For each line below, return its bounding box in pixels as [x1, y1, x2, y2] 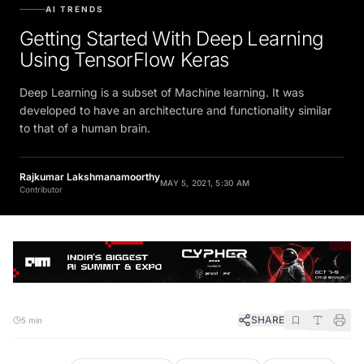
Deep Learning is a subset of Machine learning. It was [19, 84, 304, 99]
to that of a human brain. [19, 120, 150, 135]
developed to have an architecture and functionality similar [19, 102, 331, 117]
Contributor [19, 184, 63, 194]
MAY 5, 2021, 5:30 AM [160, 177, 249, 188]
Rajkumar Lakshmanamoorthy [19, 170, 160, 183]
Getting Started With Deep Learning [19, 26, 323, 50]
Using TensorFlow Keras [19, 47, 229, 71]
